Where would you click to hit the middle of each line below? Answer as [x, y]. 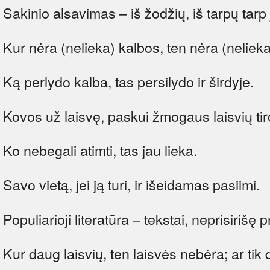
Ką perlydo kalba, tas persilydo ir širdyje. [128, 81]
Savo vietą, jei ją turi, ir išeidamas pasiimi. [131, 184]
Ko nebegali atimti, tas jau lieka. [100, 150]
